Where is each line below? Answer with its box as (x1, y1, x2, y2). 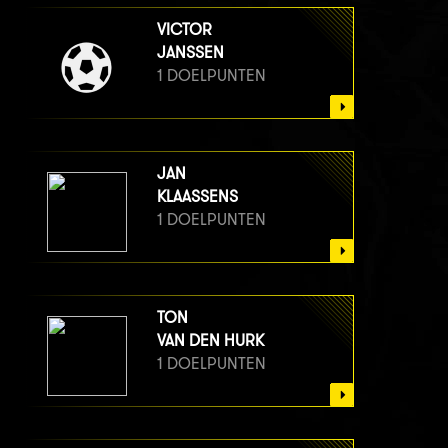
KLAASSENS (157, 186, 238, 206)
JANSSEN (157, 42, 224, 62)
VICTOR (157, 19, 212, 39)
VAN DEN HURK (157, 330, 264, 350)
